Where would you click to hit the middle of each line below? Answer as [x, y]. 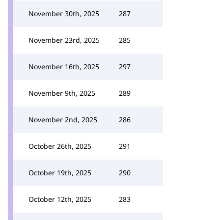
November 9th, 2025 [62, 93]
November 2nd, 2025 [63, 120]
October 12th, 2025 [60, 199]
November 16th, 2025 [64, 67]
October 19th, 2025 [60, 173]
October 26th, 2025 [60, 146]
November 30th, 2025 [64, 14]
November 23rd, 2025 [64, 40]
